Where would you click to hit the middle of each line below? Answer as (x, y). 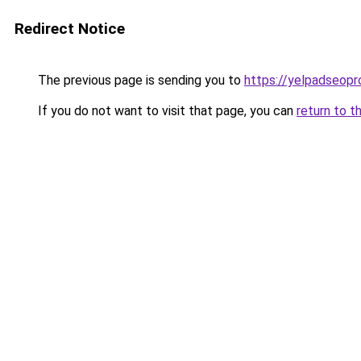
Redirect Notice (70, 29)
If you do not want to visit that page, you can (166, 111)
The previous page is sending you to (139, 80)
